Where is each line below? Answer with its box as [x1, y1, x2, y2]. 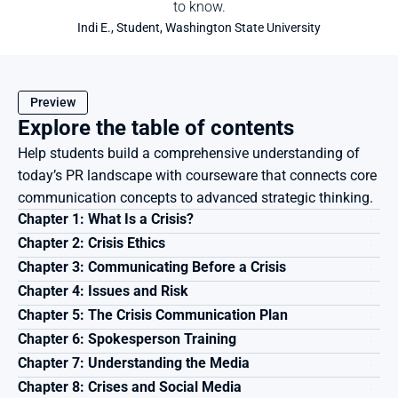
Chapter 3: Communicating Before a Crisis [18, 259, 286, 275]
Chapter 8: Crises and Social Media [18, 378, 242, 395]
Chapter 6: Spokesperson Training [18, 330, 236, 347]
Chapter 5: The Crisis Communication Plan [18, 306, 288, 323]
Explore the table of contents [18, 115, 294, 140]
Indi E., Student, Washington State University [77, 20, 321, 35]
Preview [30, 95, 76, 109]
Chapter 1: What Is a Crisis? [18, 211, 194, 227]
